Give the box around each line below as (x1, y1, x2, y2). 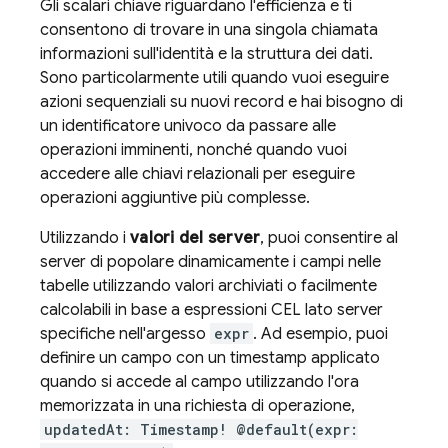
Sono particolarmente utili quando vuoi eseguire (40, 68, 389, 88)
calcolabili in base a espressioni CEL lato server (40, 300, 383, 320)
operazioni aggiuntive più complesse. (40, 188, 310, 208)
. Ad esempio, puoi (253, 324, 388, 344)
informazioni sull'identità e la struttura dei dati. (40, 44, 373, 64)
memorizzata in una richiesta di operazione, (40, 396, 355, 416)
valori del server (130, 228, 261, 248)
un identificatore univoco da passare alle (40, 116, 336, 136)
